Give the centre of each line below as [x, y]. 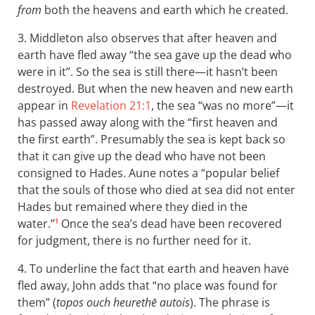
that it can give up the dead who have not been [142, 156]
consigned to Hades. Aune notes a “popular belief [148, 173]
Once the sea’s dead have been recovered [170, 224]
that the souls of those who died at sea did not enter [156, 190]
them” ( [37, 302]
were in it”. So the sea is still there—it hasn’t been [148, 72]
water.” [36, 224]
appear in [44, 105]
